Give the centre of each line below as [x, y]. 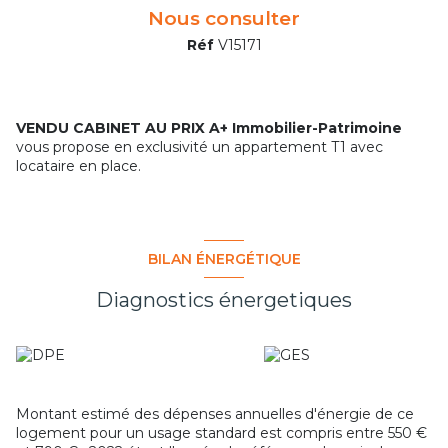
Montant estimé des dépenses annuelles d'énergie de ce [215, 414]
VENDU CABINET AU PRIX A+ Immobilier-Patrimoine [209, 128]
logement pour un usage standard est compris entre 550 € [221, 433]
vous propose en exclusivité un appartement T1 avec [199, 147]
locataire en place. [78, 166]
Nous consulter [224, 19]
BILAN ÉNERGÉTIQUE [224, 258]
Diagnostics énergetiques [224, 300]
